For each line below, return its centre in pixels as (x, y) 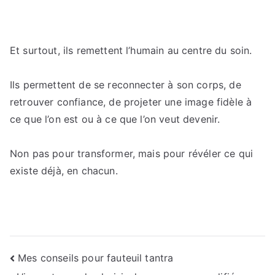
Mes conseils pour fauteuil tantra (96, 258)
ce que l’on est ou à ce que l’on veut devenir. (115, 119)
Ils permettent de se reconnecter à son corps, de (126, 85)
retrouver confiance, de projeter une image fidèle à (131, 102)
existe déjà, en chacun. (64, 171)
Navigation (60, 261)
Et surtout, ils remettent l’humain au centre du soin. (131, 50)
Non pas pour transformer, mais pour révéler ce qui (132, 153)
